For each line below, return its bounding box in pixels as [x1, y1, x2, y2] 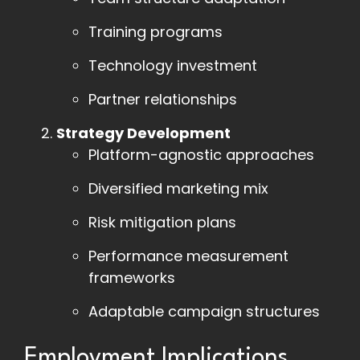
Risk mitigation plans [88, 212, 236, 233]
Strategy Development [56, 123, 231, 144]
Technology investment [88, 55, 257, 76]
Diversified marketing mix [88, 178, 268, 199]
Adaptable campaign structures [88, 301, 320, 322]
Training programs [88, 22, 223, 43]
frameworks [88, 268, 175, 288]
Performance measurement [88, 246, 288, 267]
